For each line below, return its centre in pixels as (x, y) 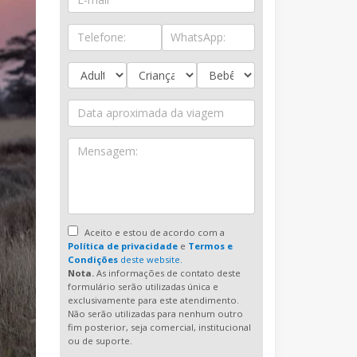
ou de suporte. (100, 341)
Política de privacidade (123, 246)
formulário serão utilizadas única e (143, 287)
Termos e (211, 246)
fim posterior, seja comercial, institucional (160, 328)
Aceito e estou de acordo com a (154, 233)
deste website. (151, 260)
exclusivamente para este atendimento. (154, 300)
